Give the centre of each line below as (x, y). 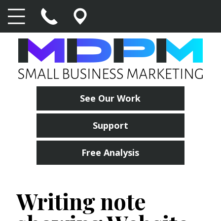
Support (110, 125)
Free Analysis (110, 152)
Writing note (81, 201)
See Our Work (110, 98)
